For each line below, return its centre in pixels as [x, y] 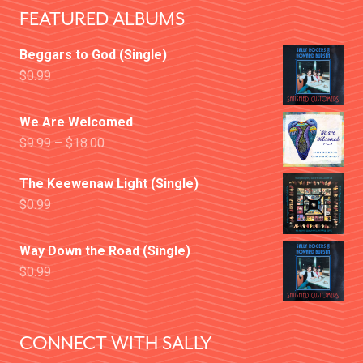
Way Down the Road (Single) [105, 251]
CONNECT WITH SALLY [116, 343]
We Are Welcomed [76, 122]
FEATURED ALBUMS [102, 19]
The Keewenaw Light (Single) [109, 184]
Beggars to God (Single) [93, 55]
